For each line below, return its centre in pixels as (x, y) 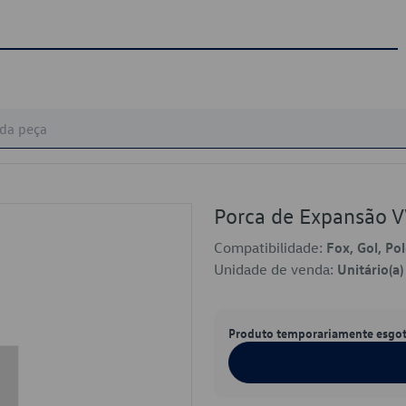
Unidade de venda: (275, 269)
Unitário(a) (370, 269)
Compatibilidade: (270, 247)
